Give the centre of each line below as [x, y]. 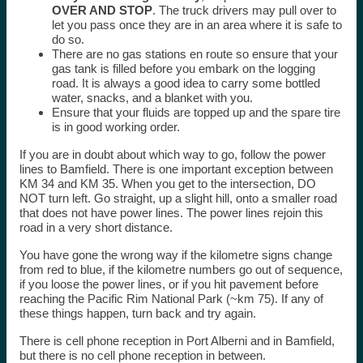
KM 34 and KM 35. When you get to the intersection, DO [167, 184]
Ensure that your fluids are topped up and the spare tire [196, 113]
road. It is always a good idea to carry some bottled [186, 83]
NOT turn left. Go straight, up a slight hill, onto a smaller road [178, 199]
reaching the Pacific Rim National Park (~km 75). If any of [171, 299]
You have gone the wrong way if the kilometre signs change [175, 255]
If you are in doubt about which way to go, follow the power [172, 155]
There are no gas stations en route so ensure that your [194, 54]
